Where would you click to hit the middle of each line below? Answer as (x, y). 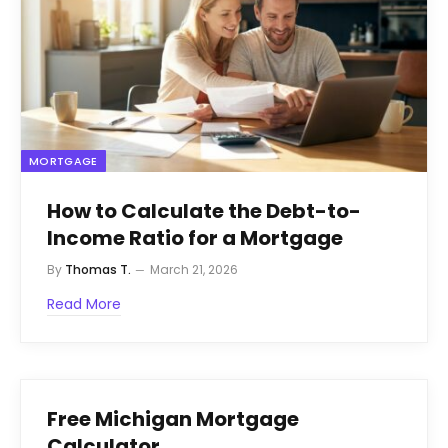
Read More (84, 303)
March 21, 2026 (194, 269)
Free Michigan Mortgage (173, 418)
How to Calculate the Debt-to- (204, 210)
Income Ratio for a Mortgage (195, 237)
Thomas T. (98, 269)
